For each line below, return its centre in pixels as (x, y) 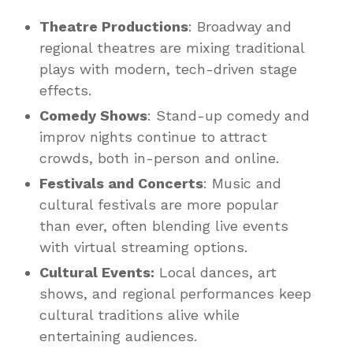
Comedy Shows (93, 115)
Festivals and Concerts (121, 183)
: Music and (242, 183)
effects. (65, 90)
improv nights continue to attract (153, 136)
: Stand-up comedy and (229, 115)
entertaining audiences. (118, 336)
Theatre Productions (114, 26)
